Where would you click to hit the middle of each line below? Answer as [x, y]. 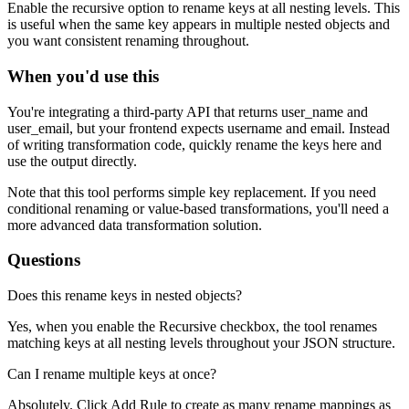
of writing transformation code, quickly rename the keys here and [194, 144]
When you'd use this [83, 76]
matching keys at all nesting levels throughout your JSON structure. [201, 343]
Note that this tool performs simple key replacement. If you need [192, 192]
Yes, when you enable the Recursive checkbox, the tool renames [192, 326]
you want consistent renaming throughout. [128, 41]
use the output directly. [72, 161]
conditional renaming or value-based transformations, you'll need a [198, 208]
